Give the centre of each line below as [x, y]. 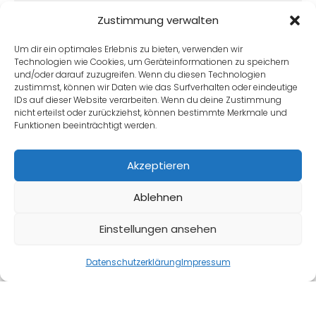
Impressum [206, 262]
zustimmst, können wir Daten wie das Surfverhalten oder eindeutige [156, 87]
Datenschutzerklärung [133, 262]
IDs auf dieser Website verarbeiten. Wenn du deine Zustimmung [148, 100]
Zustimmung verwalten [158, 20]
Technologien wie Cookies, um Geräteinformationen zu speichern [152, 62]
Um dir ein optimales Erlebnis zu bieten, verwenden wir [128, 49]
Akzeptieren [158, 165]
